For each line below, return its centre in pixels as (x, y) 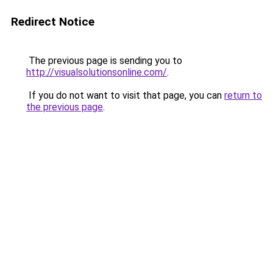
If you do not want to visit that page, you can (125, 95)
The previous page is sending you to (104, 61)
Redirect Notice (53, 22)
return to (243, 95)
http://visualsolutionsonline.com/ (97, 72)
